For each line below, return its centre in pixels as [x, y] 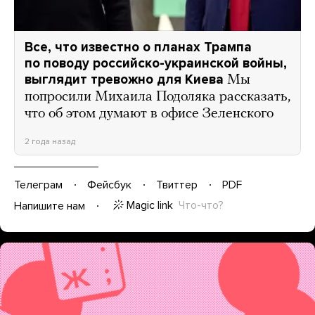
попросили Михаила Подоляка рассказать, [157, 97]
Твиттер [177, 185]
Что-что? [201, 205]
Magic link [150, 205]
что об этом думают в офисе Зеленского [149, 114]
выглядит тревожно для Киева [124, 79]
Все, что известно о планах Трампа [138, 47]
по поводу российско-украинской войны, [156, 63]
